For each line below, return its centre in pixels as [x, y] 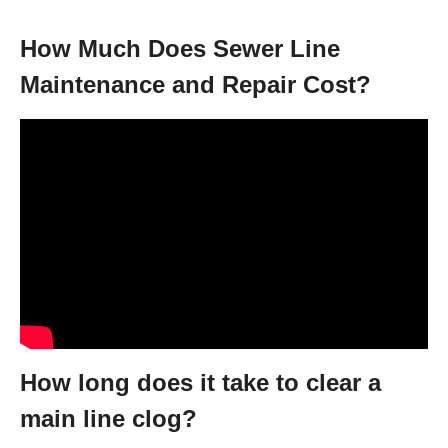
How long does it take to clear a [200, 382]
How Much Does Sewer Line [180, 48]
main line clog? [108, 418]
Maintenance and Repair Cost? [195, 84]
